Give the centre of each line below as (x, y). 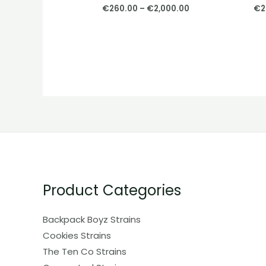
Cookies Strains (77, 236)
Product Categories (112, 191)
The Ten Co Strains (85, 252)
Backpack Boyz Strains (92, 220)
